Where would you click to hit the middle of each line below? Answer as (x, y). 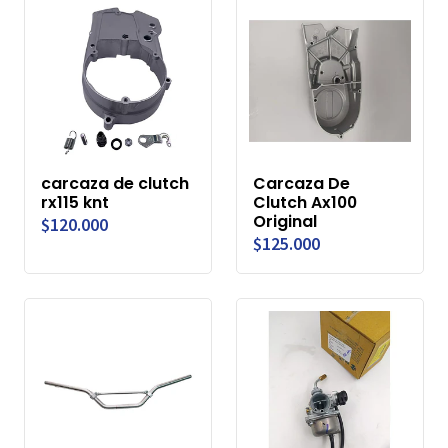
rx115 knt (75, 203)
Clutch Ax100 (305, 203)
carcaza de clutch (115, 184)
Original (285, 222)
